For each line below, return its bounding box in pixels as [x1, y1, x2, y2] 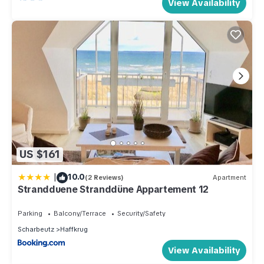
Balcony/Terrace [54, 209, 106, 217]
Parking [18, 209, 42, 217]
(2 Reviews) [85, 173, 124, 182]
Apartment [213, 173, 246, 182]
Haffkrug [60, 225, 88, 233]
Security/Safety [117, 209, 166, 217]
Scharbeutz [18, 225, 54, 233]
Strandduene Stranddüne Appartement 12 [18, 183, 209, 196]
